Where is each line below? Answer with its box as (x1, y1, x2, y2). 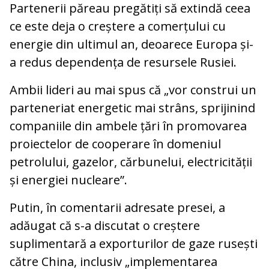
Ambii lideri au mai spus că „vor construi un (10, 82, 256, 98)
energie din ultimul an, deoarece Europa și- (10, 36, 253, 53)
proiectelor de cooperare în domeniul (10, 136, 221, 153)
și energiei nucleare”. (10, 172, 127, 189)
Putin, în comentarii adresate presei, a (10, 199, 225, 216)
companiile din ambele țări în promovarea (10, 118, 247, 134)
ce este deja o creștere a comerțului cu (10, 18, 226, 35)
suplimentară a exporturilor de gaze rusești (10, 235, 258, 252)
